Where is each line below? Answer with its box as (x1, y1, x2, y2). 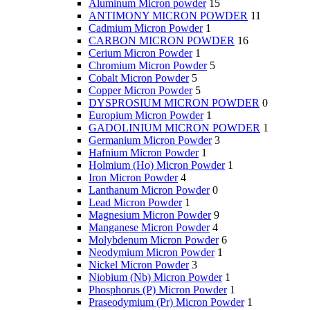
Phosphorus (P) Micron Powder (89, 284, 227, 296)
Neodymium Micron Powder (89, 246, 215, 259)
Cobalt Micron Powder (89, 72, 189, 84)
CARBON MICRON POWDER (89, 35, 235, 47)
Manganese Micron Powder (89, 221, 210, 234)
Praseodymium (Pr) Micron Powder (89, 296, 244, 309)
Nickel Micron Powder (89, 259, 189, 271)
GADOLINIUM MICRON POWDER (89, 122, 260, 134)
